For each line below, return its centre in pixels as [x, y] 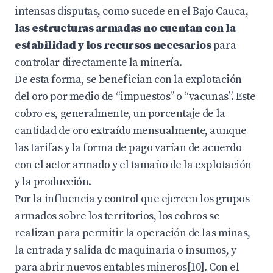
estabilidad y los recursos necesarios [113, 45]
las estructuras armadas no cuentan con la [125, 28]
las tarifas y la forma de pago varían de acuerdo [128, 148]
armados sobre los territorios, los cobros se [117, 216]
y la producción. [53, 182]
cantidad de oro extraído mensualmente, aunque [131, 131]
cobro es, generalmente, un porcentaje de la [120, 114]
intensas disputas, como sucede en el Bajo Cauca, [132, 11]
